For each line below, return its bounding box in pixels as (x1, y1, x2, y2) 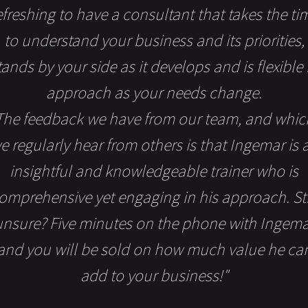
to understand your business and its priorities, (3, 30, 305, 52)
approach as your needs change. (46, 82, 262, 104)
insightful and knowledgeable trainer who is (10, 160, 298, 182)
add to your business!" (80, 265, 228, 287)
